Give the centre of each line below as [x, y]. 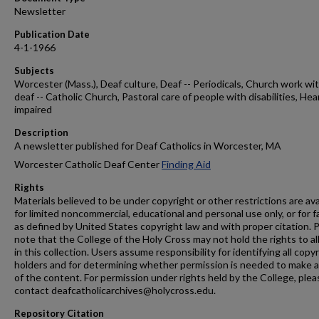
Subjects [34, 70]
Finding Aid [186, 164]
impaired [33, 109]
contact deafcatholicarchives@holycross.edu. [115, 290]
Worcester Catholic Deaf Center [88, 164]
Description [41, 132]
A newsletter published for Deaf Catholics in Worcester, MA [148, 146]
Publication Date [52, 34]
